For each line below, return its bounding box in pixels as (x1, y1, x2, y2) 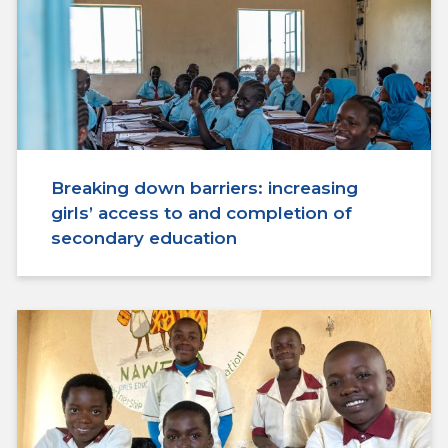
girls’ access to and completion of (51, 202, 352, 223)
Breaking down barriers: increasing (51, 177, 358, 198)
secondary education (51, 227, 237, 248)
